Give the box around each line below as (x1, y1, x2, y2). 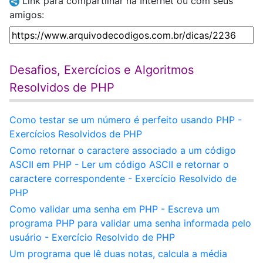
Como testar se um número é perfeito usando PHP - (9, 114, 242, 126)
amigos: (9, 9, 44, 21)
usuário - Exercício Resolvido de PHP (9, 231, 175, 243)
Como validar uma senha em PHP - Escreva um (9, 203, 220, 215)
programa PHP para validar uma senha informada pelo (9, 217, 251, 229)
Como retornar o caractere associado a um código (9, 144, 236, 156)
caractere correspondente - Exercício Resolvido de (9, 173, 237, 184)
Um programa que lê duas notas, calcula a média (9, 248, 227, 259)
